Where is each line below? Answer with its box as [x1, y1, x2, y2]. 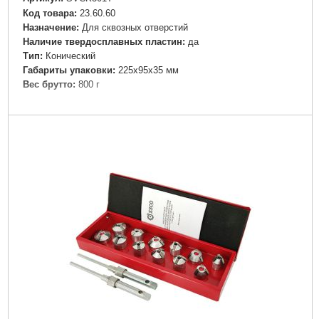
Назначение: [22, 21, 79, 33]
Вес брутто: [22, 78, 75, 90]
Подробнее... [125, 107, 194, 120]
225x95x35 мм [117, 64, 179, 75]
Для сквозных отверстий [81, 21, 188, 33]
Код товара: [22, 7, 77, 19]
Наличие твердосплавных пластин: [22, 36, 185, 47]
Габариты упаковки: [22, 64, 115, 75]
